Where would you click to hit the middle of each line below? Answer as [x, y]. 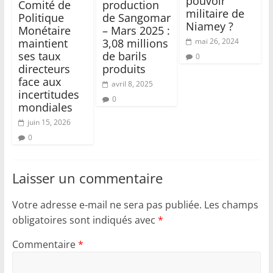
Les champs [231, 205]
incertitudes [48, 95]
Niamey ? [210, 27]
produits [124, 69]
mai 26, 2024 [217, 41]
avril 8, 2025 [132, 84]
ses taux [39, 56]
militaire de [215, 14]
